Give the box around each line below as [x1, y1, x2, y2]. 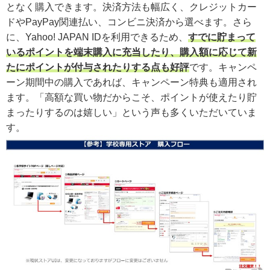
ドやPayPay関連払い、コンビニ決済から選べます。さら [6, 16, 252, 27]
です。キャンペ [189, 61, 257, 72]
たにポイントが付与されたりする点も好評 [6, 61, 189, 72]
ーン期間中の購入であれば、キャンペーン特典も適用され [6, 77, 257, 87]
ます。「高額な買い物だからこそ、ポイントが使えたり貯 [6, 92, 257, 102]
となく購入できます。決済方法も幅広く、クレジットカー [6, 1, 257, 12]
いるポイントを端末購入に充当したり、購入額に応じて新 [6, 46, 257, 57]
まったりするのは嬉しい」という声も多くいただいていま [6, 107, 257, 118]
